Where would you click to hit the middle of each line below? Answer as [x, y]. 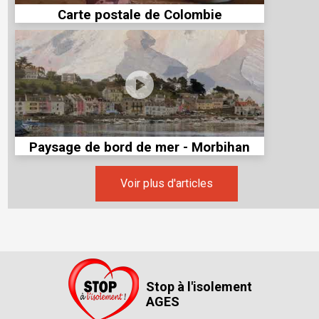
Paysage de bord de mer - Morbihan [140, 147]
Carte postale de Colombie [140, 15]
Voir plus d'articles [167, 184]
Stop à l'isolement [199, 286]
